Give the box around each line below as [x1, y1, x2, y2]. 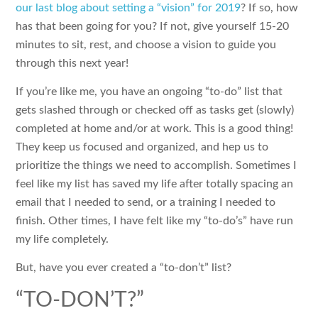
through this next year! [16, 57, 129, 69]
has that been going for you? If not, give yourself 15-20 [16, 20, 290, 32]
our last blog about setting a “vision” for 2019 [16, 1, 241, 13]
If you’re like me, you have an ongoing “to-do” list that [16, 86, 283, 97]
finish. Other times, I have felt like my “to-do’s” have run [16, 215, 294, 226]
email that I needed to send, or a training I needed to [16, 197, 276, 208]
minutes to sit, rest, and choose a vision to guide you [16, 38, 277, 50]
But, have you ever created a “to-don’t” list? [16, 262, 232, 274]
